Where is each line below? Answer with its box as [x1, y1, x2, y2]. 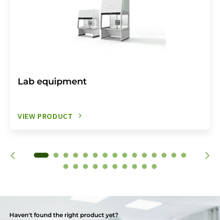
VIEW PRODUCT [18, 110, 73, 121]
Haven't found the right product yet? [9, 211, 119, 219]
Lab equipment [18, 76, 87, 87]
